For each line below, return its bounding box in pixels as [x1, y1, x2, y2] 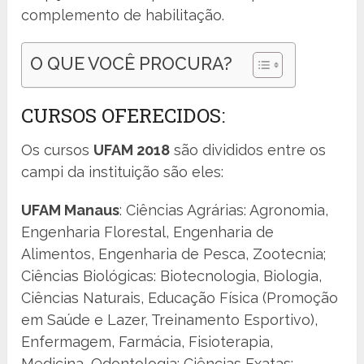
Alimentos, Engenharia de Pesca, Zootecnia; [21, 245, 327, 263]
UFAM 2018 [93, 141, 171, 159]
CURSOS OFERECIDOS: [21, 102, 226, 129]
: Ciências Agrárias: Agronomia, [119, 201, 329, 219]
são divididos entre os [170, 141, 327, 159]
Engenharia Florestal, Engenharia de [21, 223, 275, 241]
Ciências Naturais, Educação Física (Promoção [21, 289, 339, 307]
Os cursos [21, 141, 94, 159]
